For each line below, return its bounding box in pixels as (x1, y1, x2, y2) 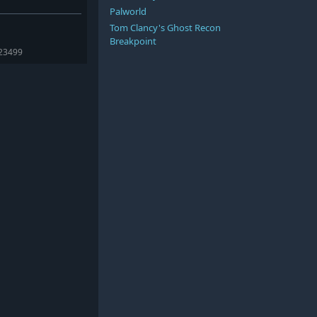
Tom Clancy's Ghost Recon (110, 21, 221, 34)
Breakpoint (110, 34, 156, 47)
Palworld (110, 4, 146, 18)
